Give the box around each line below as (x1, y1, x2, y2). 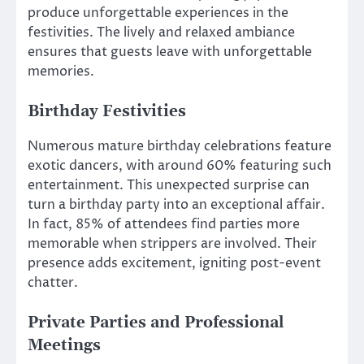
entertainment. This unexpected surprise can (28, 176, 310, 195)
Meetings (28, 336, 101, 356)
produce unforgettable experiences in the (28, 3, 288, 22)
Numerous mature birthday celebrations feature (28, 137, 331, 156)
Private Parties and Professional (28, 314, 284, 333)
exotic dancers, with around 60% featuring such (28, 157, 331, 175)
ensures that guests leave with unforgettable (28, 42, 312, 61)
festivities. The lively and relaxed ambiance (28, 23, 295, 41)
